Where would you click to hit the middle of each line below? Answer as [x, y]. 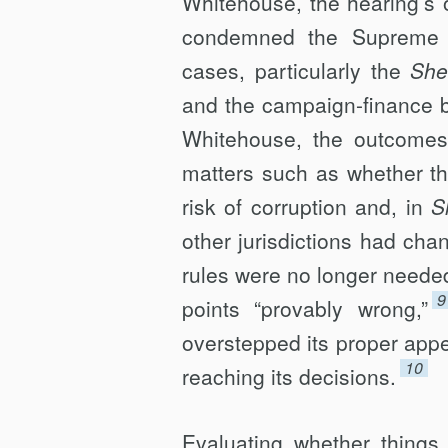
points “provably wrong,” [305, 308]
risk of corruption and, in [307, 206]
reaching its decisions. [289, 376]
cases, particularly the [296, 70]
